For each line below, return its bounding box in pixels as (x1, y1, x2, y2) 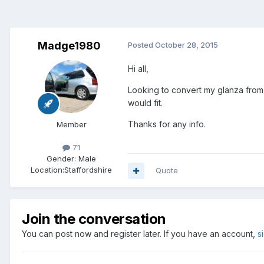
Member (56, 120, 87, 130)
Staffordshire (64, 165, 112, 175)
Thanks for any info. (128, 119, 206, 130)
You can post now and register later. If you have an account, (22, 229, 258, 239)
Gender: (47, 154, 76, 164)
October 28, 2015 (155, 40, 218, 50)
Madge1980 (37, 39, 101, 52)
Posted (128, 40, 155, 50)
